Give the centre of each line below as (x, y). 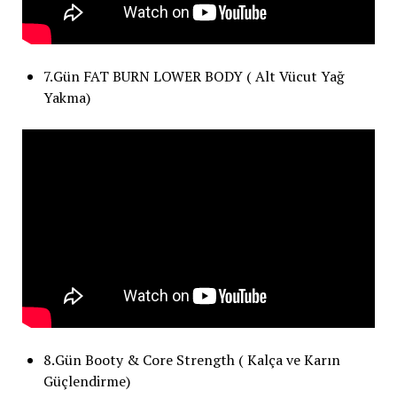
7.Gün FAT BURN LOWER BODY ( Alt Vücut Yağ (193, 76)
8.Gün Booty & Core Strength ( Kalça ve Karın (191, 359)
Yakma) (66, 97)
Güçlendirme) (86, 381)
